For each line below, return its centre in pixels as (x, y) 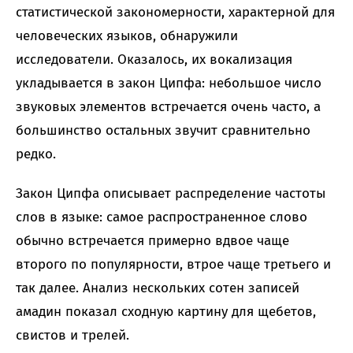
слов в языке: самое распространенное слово (162, 217)
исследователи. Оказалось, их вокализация (154, 60)
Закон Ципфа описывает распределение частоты (171, 194)
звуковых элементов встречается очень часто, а (168, 107)
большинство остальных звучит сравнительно (163, 131)
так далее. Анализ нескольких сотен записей (158, 288)
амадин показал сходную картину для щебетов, (166, 312)
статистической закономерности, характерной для (175, 13)
